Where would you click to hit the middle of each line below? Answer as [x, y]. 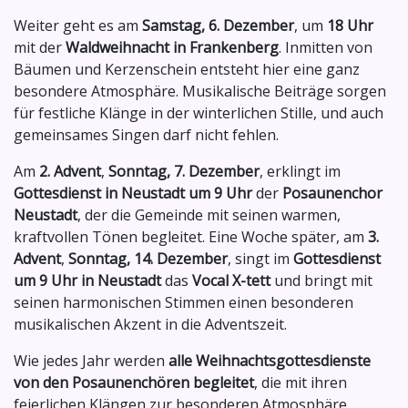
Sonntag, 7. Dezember [184, 172]
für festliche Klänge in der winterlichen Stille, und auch [199, 113]
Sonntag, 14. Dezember [148, 259]
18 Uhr [350, 26]
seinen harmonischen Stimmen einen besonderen [184, 303]
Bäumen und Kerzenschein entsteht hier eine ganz [187, 70]
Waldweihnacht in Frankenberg [172, 48]
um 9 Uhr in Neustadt [87, 281]
